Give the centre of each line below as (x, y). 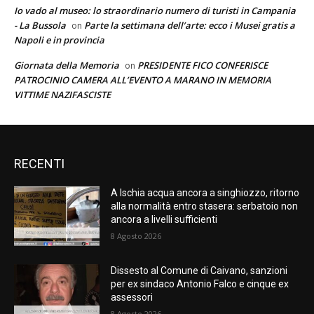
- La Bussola (40, 25)
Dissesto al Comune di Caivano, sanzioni (199, 271)
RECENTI (39, 163)
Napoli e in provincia (59, 40)
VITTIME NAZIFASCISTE (62, 94)
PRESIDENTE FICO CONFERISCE (203, 65)
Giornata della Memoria (67, 65)
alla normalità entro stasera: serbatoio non (205, 206)
